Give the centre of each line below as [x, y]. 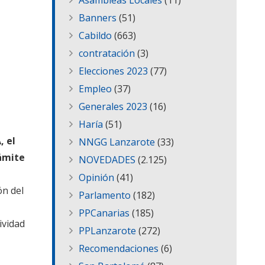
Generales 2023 [113, 107]
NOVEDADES [107, 160]
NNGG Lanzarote [117, 142]
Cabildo [95, 36]
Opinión [96, 178]
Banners [98, 18]
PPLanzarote [107, 231]
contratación [107, 54]
